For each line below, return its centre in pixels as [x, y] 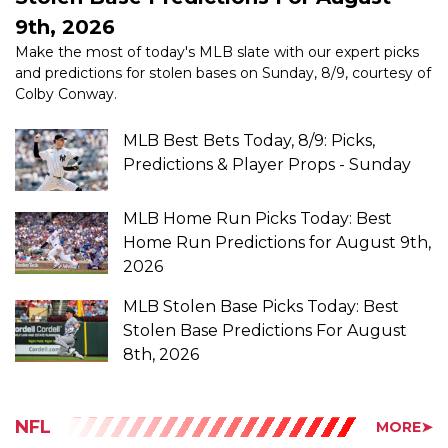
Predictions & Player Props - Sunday [267, 119]
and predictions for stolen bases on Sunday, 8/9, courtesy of [223, 27]
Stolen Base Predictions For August [265, 286]
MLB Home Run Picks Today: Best [258, 174]
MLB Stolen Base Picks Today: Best [261, 262]
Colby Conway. [66, 48]
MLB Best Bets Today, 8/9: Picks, [249, 95]
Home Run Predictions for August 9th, [277, 198]
